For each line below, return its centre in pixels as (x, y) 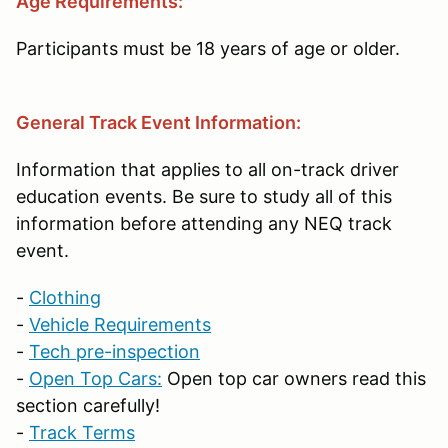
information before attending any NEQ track (204, 223)
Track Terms (82, 432)
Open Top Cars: (95, 378)
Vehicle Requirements (120, 324)
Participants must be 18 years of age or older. (208, 48)
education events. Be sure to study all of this (204, 196)
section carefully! (88, 405)
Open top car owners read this (294, 378)
